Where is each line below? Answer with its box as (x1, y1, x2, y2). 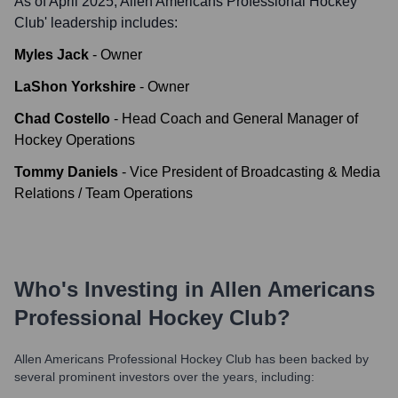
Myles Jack (14, 47, 89, 62)
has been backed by (251, 352, 369, 366)
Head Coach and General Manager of (122, 111, 358, 126)
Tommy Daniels (14, 164, 118, 179)
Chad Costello (14, 111, 110, 126)
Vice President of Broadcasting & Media (130, 164, 380, 179)
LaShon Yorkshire (14, 79, 136, 94)
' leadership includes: (44, 15, 178, 30)
